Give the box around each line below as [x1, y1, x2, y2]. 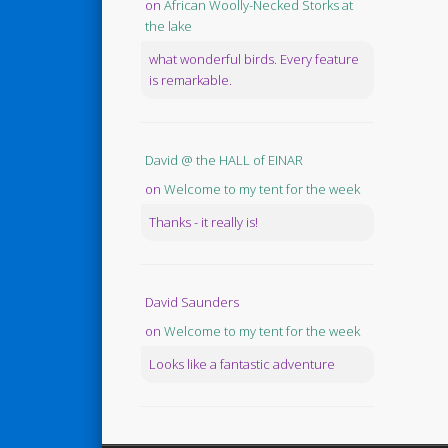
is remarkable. [148, 71, 232, 90]
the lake [144, 17, 192, 36]
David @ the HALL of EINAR [144, 151, 303, 170]
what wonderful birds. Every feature [148, 50, 359, 69]
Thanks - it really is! [148, 213, 258, 232]
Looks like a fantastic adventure [148, 355, 335, 374]
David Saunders [144, 293, 239, 312]
